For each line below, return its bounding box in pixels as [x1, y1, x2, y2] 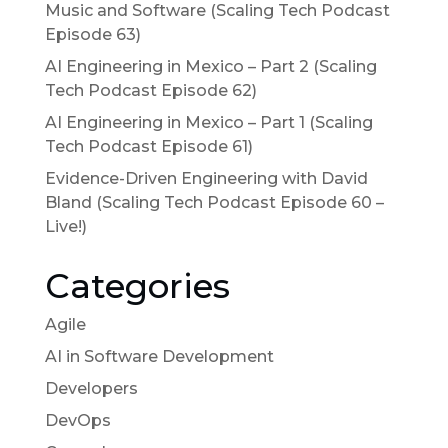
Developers [44, 378, 138, 398]
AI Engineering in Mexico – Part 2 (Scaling [44, 56, 377, 76]
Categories [44, 264, 230, 307]
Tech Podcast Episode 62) [44, 80, 257, 100]
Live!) [44, 216, 87, 236]
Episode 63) [44, 24, 141, 44]
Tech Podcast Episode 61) [44, 136, 253, 156]
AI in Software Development [44, 346, 274, 366]
